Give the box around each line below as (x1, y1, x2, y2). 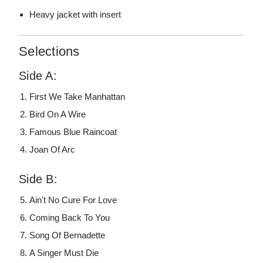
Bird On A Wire (29, 109, 86, 120)
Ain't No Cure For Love (29, 195, 117, 205)
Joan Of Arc (29, 144, 76, 155)
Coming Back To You (29, 213, 110, 223)
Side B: (19, 173, 58, 186)
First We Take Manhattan (29, 92, 126, 102)
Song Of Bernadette (29, 230, 106, 241)
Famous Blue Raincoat (29, 127, 117, 137)
